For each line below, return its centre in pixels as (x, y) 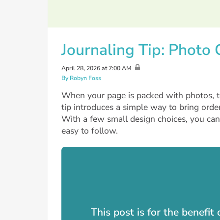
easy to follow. (90, 131)
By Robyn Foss (81, 78)
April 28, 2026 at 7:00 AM (96, 68)
